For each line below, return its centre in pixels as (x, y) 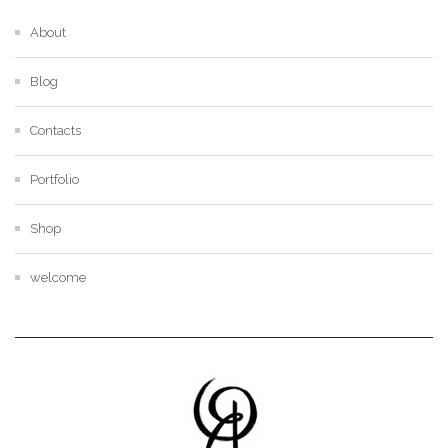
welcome (58, 277)
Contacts (55, 130)
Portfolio (54, 179)
